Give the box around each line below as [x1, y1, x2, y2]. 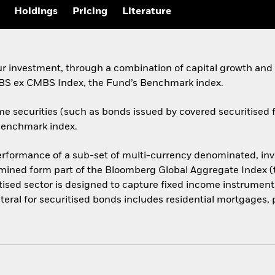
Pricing [72, 7, 107, 17]
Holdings [14, 7, 58, 17]
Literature [122, 7, 171, 17]
